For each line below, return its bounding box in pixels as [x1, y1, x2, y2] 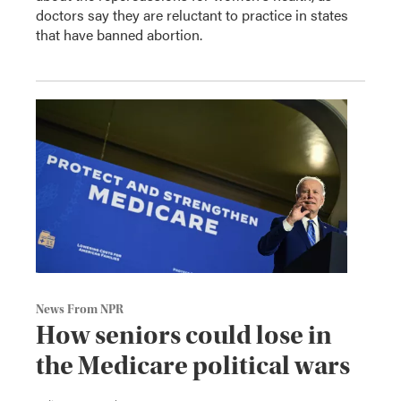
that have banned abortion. [36, 24, 202, 46]
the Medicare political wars [36, 350, 350, 382]
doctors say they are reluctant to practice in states [36, 4, 348, 26]
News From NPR [36, 303, 124, 318]
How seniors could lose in [36, 320, 332, 352]
